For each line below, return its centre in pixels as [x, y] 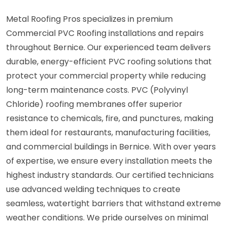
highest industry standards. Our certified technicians [110, 175]
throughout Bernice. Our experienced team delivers [108, 48]
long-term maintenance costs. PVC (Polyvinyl [97, 90]
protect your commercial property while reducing [106, 76]
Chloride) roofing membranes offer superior [94, 104]
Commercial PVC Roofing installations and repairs [105, 33]
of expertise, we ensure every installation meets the [109, 161]
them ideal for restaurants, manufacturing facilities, [108, 133]
